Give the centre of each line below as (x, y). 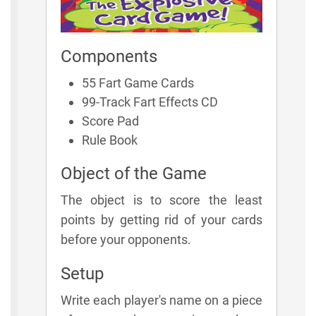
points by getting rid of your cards (162, 219)
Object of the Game (134, 173)
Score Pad (110, 121)
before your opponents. (126, 239)
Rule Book (110, 140)
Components (109, 56)
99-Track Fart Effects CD (150, 102)
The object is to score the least (162, 200)
